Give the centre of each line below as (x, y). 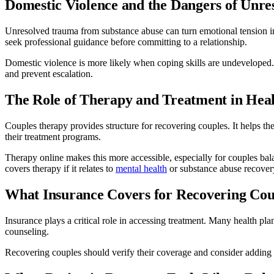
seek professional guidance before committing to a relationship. (126, 42)
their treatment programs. (53, 136)
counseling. (27, 231)
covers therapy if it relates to (60, 168)
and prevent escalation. (49, 74)
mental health (141, 168)
